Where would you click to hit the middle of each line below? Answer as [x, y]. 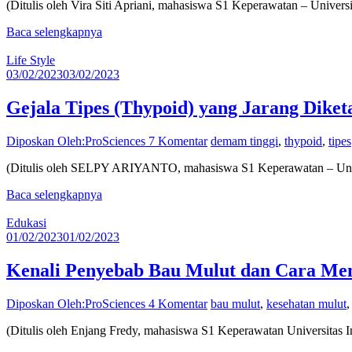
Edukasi [26, 223]
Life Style [31, 60]
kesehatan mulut [306, 303]
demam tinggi [244, 141]
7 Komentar [178, 141]
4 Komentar [178, 303]
